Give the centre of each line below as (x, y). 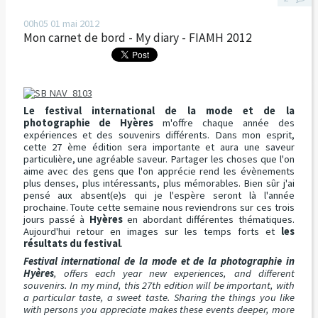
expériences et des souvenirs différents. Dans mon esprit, (159, 135)
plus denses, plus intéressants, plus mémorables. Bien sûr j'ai (159, 183)
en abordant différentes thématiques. (208, 220)
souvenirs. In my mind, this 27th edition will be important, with (159, 286)
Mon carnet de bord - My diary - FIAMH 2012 (137, 37)
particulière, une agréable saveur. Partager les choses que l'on (159, 159)
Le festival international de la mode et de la (159, 111)
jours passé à (56, 220)
